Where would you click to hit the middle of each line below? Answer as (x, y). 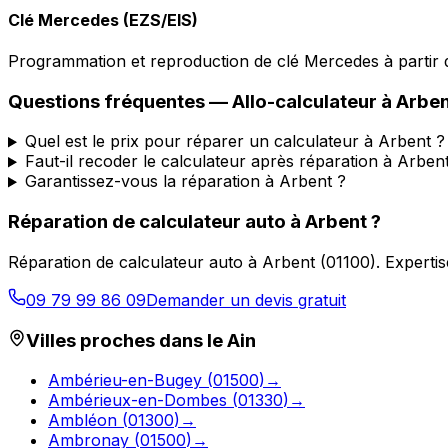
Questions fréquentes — (120, 101)
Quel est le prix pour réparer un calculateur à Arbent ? (234, 141)
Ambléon (82, 420)
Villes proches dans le (126, 340)
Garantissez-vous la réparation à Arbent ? (185, 181)
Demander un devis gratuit (246, 299)
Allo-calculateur (304, 101)
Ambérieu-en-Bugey (125, 380)
